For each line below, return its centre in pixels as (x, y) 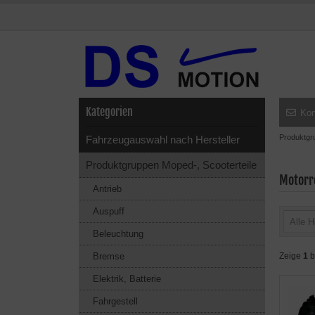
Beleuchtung (118, 234)
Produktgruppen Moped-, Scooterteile (171, 165)
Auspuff (109, 211)
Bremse (109, 256)
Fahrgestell (115, 301)
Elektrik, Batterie (127, 279)
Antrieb (107, 189)
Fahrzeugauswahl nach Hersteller (163, 140)
